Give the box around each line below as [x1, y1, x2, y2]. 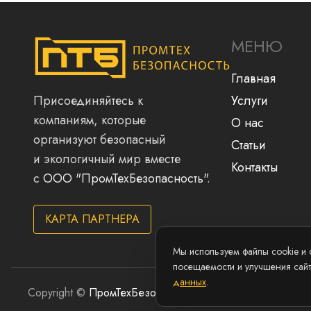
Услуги [231, 92, 268, 110]
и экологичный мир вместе [33, 150, 180, 168]
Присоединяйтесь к [33, 92, 143, 110]
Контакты [231, 158, 278, 176]
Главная [231, 69, 276, 87]
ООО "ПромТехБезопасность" [43, 169, 207, 187]
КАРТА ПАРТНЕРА [45, 211, 140, 227]
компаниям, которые [33, 111, 146, 129]
